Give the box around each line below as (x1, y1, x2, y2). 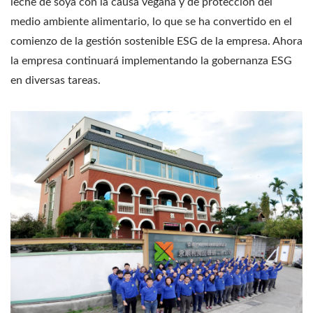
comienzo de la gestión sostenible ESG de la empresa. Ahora (10, 35, 303, 47)
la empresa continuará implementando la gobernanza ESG (10, 54, 292, 66)
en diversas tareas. (10, 74, 101, 86)
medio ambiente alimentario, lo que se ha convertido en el (10, 15, 292, 27)
